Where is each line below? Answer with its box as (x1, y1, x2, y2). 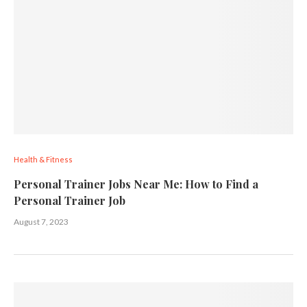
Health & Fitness (14, 155, 73, 164)
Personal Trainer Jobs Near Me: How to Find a (14, 177, 258, 191)
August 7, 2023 (14, 217, 69, 227)
